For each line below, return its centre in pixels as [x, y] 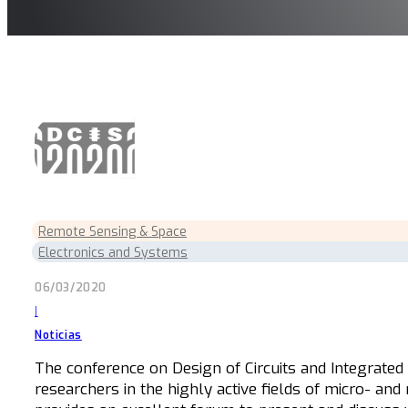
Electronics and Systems [113, 252]
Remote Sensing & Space [112, 231]
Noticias [58, 335]
